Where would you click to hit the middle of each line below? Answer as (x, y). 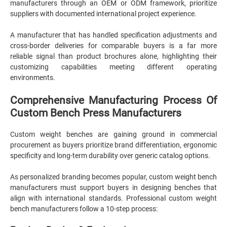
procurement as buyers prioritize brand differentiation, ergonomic (113, 145)
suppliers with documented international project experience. (103, 14)
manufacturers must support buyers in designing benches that (113, 187)
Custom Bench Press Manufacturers (96, 113)
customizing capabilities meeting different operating (113, 67)
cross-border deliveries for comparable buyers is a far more (113, 46)
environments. (33, 78)
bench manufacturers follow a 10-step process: (84, 209)
